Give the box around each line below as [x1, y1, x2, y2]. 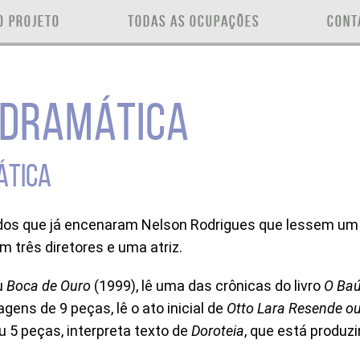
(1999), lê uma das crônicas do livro [91, 277, 324, 294]
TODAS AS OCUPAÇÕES [128, 12, 260, 30]
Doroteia [191, 322, 244, 339]
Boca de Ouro [6, 277, 91, 294]
